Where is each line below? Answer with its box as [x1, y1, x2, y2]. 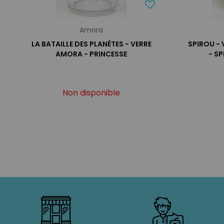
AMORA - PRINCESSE [55, 49, 127, 59]
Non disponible [62, 87, 120, 98]
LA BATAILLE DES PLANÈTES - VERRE [31, 39, 151, 49]
